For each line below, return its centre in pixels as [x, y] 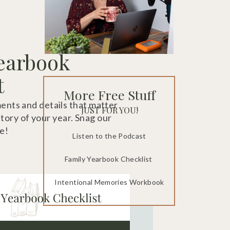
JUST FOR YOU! [110, 110]
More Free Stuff [109, 95]
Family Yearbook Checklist [109, 159]
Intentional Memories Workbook [109, 182]
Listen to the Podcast [109, 136]
